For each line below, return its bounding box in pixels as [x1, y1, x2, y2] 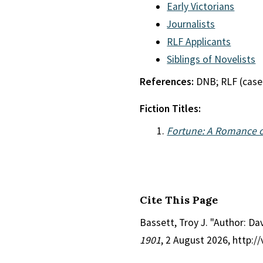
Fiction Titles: [140, 102, 201, 115]
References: [140, 75, 196, 88]
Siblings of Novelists [167, 53, 256, 66]
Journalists [167, 18, 215, 31]
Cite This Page [140, 193, 218, 207]
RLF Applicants [167, 35, 231, 48]
